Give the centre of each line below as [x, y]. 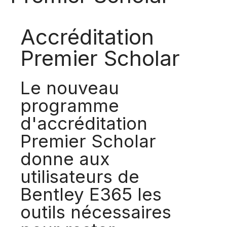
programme [70, 105]
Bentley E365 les [91, 194]
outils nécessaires [96, 212]
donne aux [65, 159]
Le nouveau [70, 88]
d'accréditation [84, 123]
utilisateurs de [80, 176]
